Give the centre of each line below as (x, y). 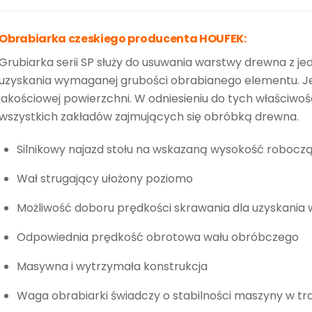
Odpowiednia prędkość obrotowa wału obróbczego (157, 237)
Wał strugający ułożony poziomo (104, 178)
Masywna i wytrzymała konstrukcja (112, 266)
